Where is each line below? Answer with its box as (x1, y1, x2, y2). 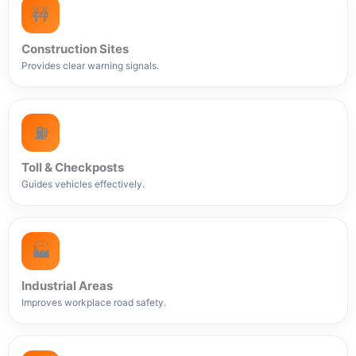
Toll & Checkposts (21, 159, 124, 175)
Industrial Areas (21, 277, 113, 293)
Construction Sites (21, 41, 129, 56)
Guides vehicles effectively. (21, 177, 145, 190)
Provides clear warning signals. (21, 59, 159, 72)
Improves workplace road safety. (21, 296, 166, 308)
